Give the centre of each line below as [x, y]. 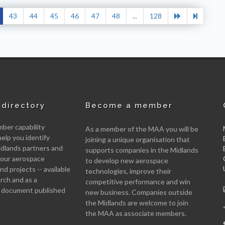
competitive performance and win [138, 181]
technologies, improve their [128, 171]
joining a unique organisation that [137, 139]
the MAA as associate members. [136, 213]
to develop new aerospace [127, 160]
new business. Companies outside [139, 192]
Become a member [129, 105]
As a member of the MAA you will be [142, 129]
